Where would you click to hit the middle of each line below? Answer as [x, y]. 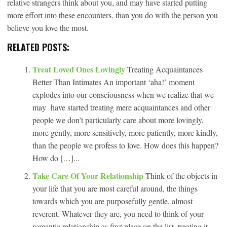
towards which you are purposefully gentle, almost [112, 201]
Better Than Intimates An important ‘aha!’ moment [113, 82]
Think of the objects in [181, 175]
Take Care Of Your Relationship [89, 175]
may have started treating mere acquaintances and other [121, 107]
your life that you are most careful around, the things [115, 188]
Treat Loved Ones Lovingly [80, 69]
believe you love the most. [48, 27]
